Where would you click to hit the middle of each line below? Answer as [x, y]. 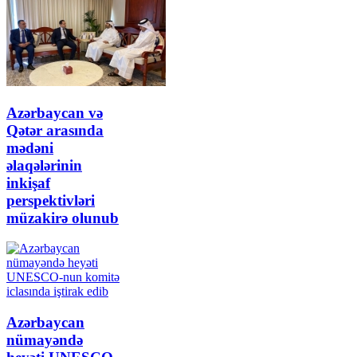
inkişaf [28, 182]
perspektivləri [51, 200]
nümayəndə [45, 339]
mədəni [30, 147]
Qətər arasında [55, 130]
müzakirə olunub [63, 218]
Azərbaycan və [55, 112]
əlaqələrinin [44, 165]
